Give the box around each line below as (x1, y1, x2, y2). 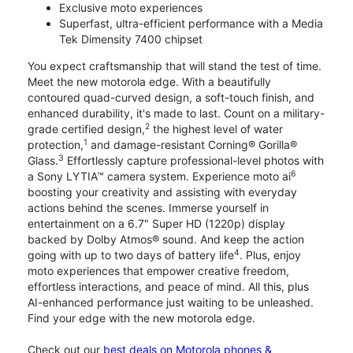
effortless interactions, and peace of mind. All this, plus (28, 280, 309, 294)
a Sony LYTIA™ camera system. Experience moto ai (28, 169, 291, 184)
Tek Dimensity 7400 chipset (59, 32, 203, 46)
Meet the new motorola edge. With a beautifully (28, 75, 271, 89)
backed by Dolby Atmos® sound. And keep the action (28, 232, 304, 247)
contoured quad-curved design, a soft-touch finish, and (28, 91, 314, 105)
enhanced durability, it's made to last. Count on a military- (28, 106, 325, 121)
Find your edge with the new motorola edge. (28, 311, 255, 325)
